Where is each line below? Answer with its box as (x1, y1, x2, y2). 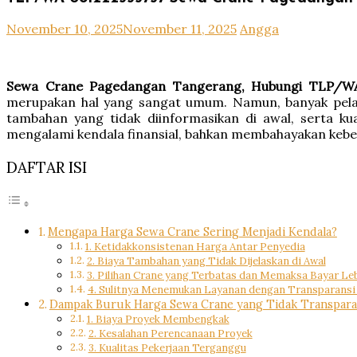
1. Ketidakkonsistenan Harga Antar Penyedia (84, 239, 305, 253)
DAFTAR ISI (6, 157, 87, 177)
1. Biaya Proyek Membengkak (86, 312, 229, 326)
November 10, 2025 (6, 21, 123, 37)
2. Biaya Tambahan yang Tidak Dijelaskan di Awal (86, 253, 326, 268)
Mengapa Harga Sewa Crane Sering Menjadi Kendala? (47, 223, 337, 239)
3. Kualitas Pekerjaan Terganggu (88, 340, 246, 355)
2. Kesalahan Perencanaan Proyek (88, 326, 253, 340)
